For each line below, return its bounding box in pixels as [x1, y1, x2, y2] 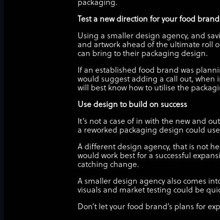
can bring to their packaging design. [78, 50, 212, 58]
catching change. [78, 161, 141, 169]
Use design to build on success [78, 101, 187, 110]
